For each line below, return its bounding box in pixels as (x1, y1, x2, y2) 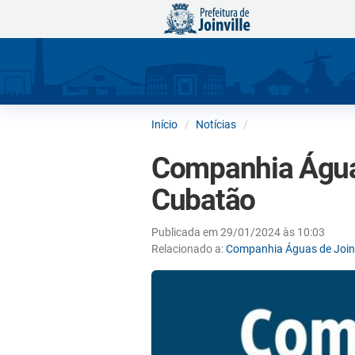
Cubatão (151, 182, 255, 217)
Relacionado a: (151, 242, 226, 255)
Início (151, 117, 177, 131)
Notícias (196, 117, 236, 131)
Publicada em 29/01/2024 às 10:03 (151, 225, 325, 239)
